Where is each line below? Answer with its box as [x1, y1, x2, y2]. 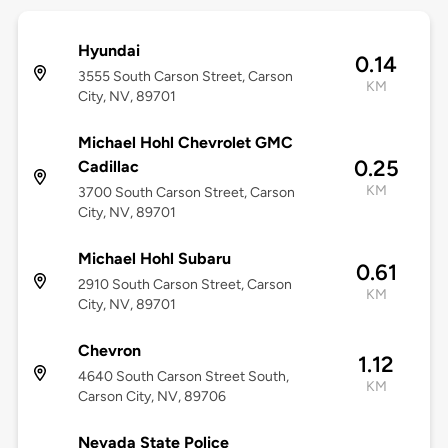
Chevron [77, 341, 141, 361]
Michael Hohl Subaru [77, 249, 231, 269]
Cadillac [77, 157, 139, 177]
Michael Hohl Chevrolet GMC [77, 133, 293, 153]
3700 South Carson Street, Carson [77, 184, 295, 202]
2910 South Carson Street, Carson [77, 276, 292, 294]
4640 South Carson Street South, [77, 368, 289, 386]
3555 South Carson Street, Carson [77, 68, 293, 86]
